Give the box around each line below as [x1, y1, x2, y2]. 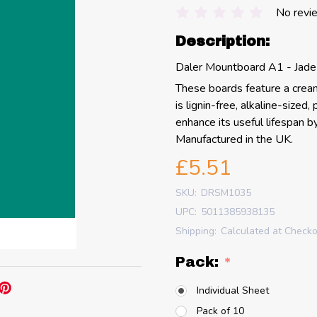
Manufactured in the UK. [175, 131, 293, 147]
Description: [175, 33, 270, 49]
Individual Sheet [197, 284, 269, 298]
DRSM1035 [201, 185, 251, 200]
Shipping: [175, 224, 217, 238]
